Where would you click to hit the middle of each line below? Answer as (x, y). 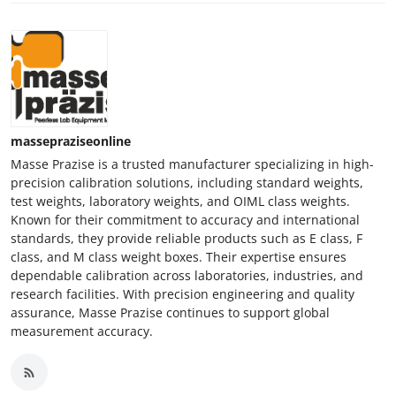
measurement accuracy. (82, 331)
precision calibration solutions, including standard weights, (187, 183)
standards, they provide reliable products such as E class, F (187, 239)
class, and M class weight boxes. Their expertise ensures (179, 257)
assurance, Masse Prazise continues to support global (170, 313)
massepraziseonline (71, 141)
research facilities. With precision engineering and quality (183, 294)
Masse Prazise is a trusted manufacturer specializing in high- (192, 164)
